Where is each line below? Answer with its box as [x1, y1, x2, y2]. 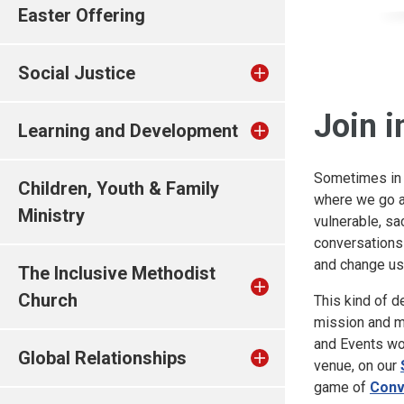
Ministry [18, 205, 85, 226]
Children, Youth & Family [18, 178, 219, 199]
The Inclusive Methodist [18, 262, 216, 284]
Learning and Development [18, 120, 238, 142]
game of [314, 379, 370, 396]
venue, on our [314, 357, 400, 374]
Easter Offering [18, 5, 145, 26]
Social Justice [18, 62, 135, 84]
